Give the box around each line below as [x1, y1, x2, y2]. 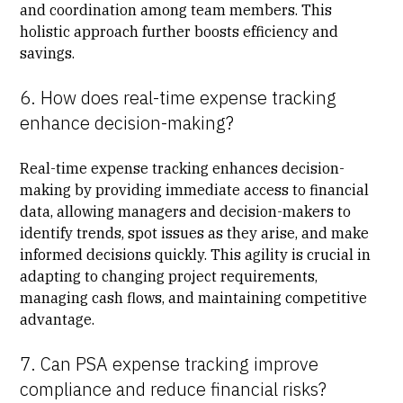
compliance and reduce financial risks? [20, 376, 327, 401]
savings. [20, 43, 76, 62]
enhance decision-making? [20, 110, 235, 135]
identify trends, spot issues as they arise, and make [20, 223, 370, 242]
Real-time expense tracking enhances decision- [20, 158, 345, 177]
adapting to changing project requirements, [20, 266, 318, 285]
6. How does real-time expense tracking [20, 85, 337, 110]
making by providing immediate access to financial [20, 180, 370, 199]
